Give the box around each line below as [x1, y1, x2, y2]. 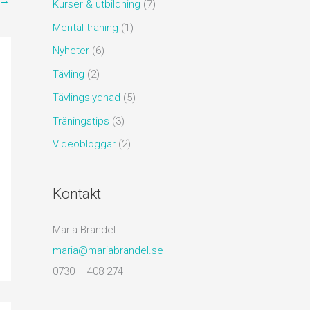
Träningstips [53, 114, 109, 127]
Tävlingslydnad [53, 91, 120, 104]
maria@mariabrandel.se [53, 244, 163, 257]
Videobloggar [53, 138, 116, 151]
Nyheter [53, 44, 89, 57]
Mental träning [53, 21, 118, 34]
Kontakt [53, 185, 101, 203]
